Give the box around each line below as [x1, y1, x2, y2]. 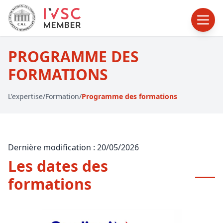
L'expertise [8, 92, 43, 101]
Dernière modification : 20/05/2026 [8, 142, 139, 153]
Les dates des [8, 156, 108, 176]
